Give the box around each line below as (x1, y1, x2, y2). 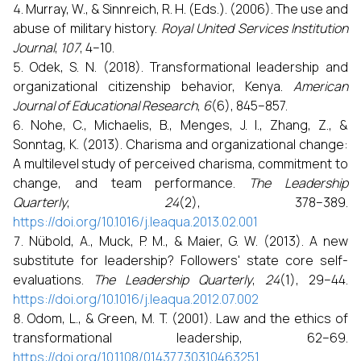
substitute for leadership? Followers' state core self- (13, 251, 348, 269)
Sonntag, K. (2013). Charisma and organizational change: (13, 135, 348, 153)
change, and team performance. (13, 174, 250, 192)
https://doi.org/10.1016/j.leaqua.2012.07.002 (13, 290, 259, 308)
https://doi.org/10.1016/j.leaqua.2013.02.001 (13, 213, 258, 230)
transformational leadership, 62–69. (13, 329, 348, 346)
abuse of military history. (13, 19, 161, 37)
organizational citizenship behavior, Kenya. (13, 77, 293, 95)
